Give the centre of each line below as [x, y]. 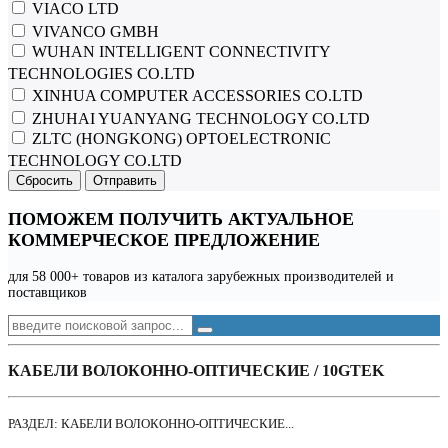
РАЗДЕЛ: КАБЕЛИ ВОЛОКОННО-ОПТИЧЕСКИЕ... [151, 424]
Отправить [125, 181]
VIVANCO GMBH [93, 31]
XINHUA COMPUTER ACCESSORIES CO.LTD [195, 96]
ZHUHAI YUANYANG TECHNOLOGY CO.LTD [199, 118]
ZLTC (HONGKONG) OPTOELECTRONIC [179, 138]
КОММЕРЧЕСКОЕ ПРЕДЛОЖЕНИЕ [164, 240]
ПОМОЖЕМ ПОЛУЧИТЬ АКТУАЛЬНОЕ [181, 219]
